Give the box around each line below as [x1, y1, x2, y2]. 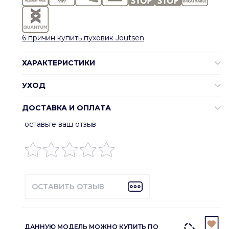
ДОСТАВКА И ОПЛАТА [22, 103, 111, 112]
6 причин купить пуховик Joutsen [22, 33, 144, 42]
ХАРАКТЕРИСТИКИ [22, 58, 95, 67]
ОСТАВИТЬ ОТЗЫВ [32, 181, 104, 191]
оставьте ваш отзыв [25, 119, 96, 129]
